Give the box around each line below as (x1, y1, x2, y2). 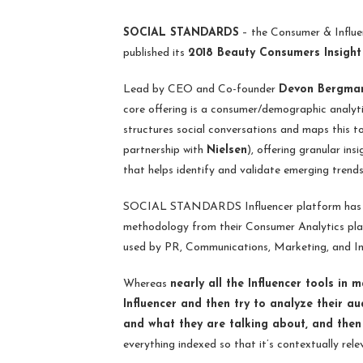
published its (123, 46, 188, 59)
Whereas (123, 277, 170, 290)
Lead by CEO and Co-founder (123, 83, 279, 96)
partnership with (123, 143, 207, 156)
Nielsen (207, 143, 247, 156)
